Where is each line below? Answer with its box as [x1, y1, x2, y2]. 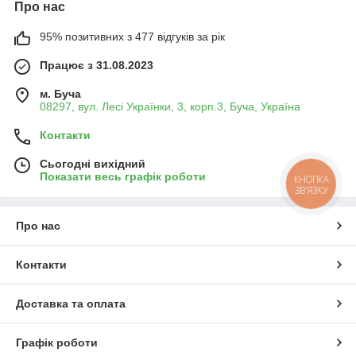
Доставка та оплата [16, 296, 126, 310]
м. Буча [40, 87, 81, 100]
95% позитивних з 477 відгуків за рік [40, 29, 225, 43]
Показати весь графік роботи [40, 169, 206, 183]
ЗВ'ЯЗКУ [294, 184, 328, 196]
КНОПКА [294, 172, 329, 185]
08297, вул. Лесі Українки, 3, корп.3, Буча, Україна [40, 99, 300, 113]
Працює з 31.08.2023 [40, 58, 153, 72]
